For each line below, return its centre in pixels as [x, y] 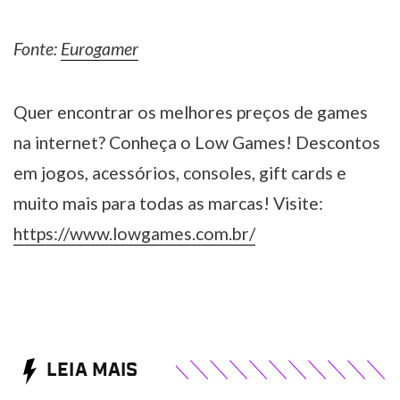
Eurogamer [100, 48]
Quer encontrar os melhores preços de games [191, 112]
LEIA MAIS [92, 370]
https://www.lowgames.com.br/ [134, 234]
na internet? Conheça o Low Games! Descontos [197, 143]
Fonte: [37, 48]
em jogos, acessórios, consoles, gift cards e [180, 173]
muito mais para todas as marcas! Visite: [168, 204]
